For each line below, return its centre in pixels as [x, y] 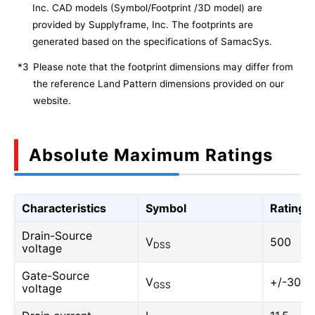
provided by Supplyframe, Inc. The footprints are [143, 25]
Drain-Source [57, 236]
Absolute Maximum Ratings [151, 155]
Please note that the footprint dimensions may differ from [163, 67]
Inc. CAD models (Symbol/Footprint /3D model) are [147, 8]
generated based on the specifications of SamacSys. [152, 41]
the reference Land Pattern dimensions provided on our [159, 84]
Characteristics [64, 208]
